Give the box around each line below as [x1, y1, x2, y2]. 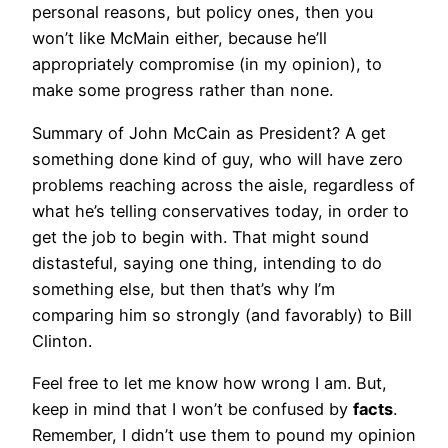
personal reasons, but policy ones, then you [32, 2, 373, 23]
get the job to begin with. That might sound [32, 226, 369, 247]
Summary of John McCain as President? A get [32, 122, 386, 143]
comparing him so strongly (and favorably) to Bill [32, 304, 412, 325]
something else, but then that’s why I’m [32, 278, 335, 299]
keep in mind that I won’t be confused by [32, 398, 353, 419]
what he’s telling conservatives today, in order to [32, 200, 409, 221]
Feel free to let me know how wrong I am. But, [32, 372, 387, 393]
